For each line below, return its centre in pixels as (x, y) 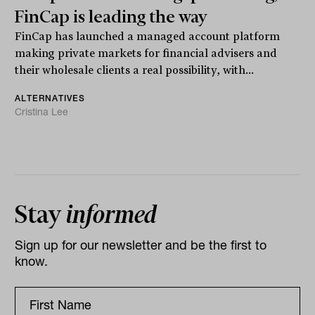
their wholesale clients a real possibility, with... (135, 71)
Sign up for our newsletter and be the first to (141, 245)
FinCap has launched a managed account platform (148, 37)
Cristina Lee (42, 112)
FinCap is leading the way (111, 17)
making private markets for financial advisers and (146, 54)
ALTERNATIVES (50, 98)
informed (112, 215)
